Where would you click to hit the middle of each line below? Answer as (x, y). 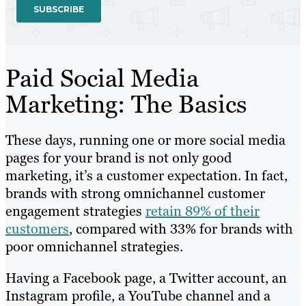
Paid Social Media (102, 79)
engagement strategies (75, 211)
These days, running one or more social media (145, 140)
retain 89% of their (203, 211)
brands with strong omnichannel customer (135, 194)
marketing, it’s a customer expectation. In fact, (147, 176)
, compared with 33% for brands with (181, 229)
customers (37, 229)
